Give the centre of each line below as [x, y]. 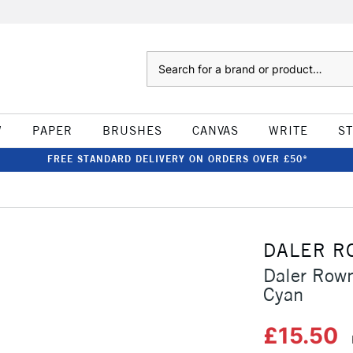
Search [162, 59]
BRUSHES [132, 130]
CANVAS [215, 130]
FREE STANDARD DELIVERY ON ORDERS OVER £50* [177, 159]
